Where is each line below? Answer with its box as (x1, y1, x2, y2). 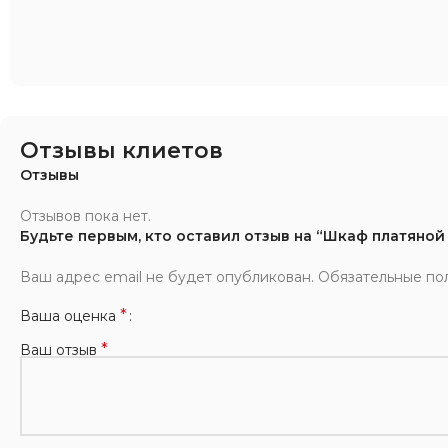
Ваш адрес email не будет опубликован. (20, 267, 314, 286)
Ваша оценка (20, 306, 120, 325)
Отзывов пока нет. (20, 206, 151, 225)
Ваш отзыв (20, 340, 101, 359)
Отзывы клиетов (20, 136, 223, 164)
